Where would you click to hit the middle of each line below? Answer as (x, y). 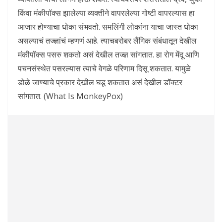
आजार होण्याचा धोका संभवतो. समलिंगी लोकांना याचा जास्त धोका (108, 27)
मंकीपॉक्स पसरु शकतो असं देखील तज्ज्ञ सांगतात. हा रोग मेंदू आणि (109, 55)
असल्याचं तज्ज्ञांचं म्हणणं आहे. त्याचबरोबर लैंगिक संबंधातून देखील (107, 41)
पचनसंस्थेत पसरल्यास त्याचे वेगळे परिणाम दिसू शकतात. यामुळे (104, 69)
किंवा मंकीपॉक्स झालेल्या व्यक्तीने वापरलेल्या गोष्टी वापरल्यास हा (106, 13)
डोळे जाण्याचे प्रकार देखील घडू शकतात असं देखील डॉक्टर (100, 83)
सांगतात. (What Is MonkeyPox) (70, 96)
